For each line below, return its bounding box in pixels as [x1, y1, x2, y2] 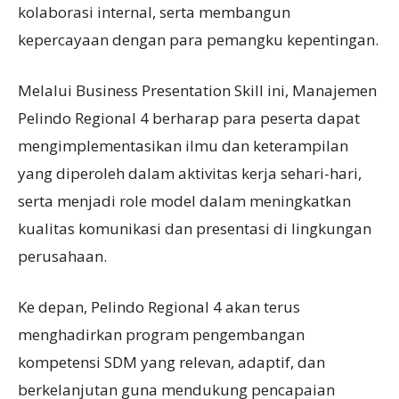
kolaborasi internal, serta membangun [18, 2, 290, 22]
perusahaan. [18, 246, 107, 266]
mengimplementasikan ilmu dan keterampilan [18, 135, 348, 156]
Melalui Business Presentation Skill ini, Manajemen [18, 80, 377, 101]
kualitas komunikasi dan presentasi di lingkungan [18, 218, 371, 239]
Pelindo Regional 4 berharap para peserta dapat [18, 108, 360, 128]
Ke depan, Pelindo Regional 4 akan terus [18, 297, 300, 317]
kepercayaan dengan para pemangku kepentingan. [18, 29, 379, 50]
